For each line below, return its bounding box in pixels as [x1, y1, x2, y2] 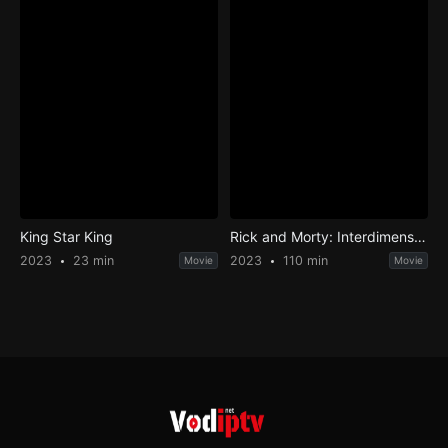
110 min [279, 253, 329, 269]
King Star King [19, 228, 113, 246]
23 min [68, 253, 114, 269]
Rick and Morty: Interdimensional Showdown [414, 228, 427, 246]
